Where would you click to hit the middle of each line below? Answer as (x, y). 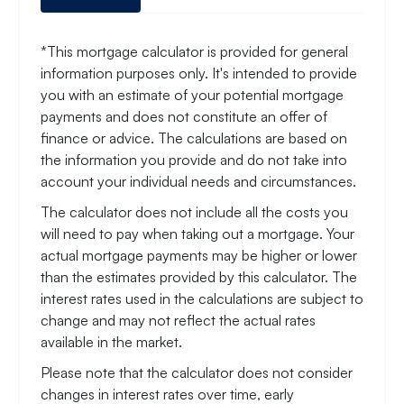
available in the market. (111, 341)
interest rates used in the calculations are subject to (202, 298)
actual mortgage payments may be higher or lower (199, 255)
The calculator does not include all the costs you (194, 211)
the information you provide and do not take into (194, 159)
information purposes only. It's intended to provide (199, 73)
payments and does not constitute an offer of (184, 116)
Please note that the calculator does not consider (197, 372)
